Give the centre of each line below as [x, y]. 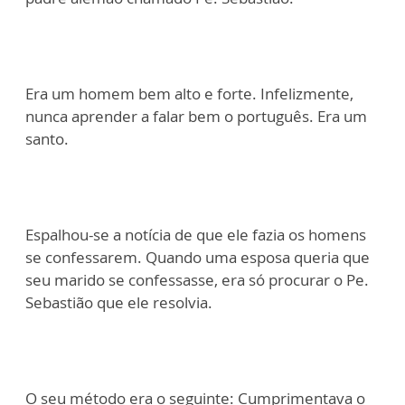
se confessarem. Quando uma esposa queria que [198, 258]
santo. [47, 139]
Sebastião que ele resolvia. [119, 303]
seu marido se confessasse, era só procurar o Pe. [197, 280]
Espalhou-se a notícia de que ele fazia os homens [196, 235]
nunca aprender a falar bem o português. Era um [196, 117]
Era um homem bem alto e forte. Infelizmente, [189, 94]
